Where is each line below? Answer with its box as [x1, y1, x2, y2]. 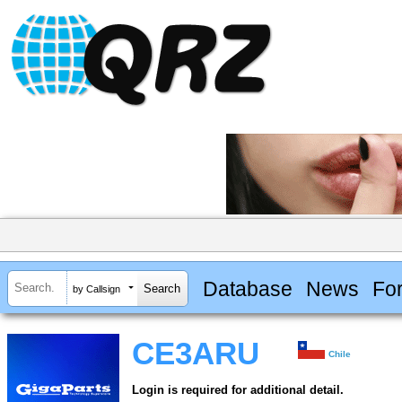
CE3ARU [132, 336, 259, 371]
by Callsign [73, 283, 120, 294]
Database [202, 276, 293, 301]
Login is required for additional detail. [132, 383, 344, 398]
